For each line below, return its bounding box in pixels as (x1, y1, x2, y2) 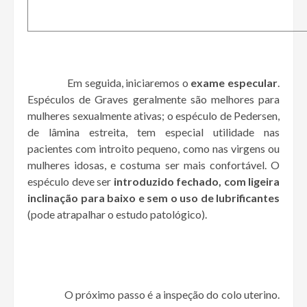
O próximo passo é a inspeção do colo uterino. (27, 288, 280, 302)
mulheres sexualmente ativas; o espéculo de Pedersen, (27, 109, 280, 123)
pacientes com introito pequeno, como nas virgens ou (27, 142, 280, 156)
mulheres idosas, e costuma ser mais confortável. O (27, 158, 280, 172)
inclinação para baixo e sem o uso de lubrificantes (27, 191, 280, 205)
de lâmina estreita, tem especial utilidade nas (27, 125, 280, 139)
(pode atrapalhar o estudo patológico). (27, 208, 207, 221)
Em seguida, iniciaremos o (27, 76, 191, 90)
